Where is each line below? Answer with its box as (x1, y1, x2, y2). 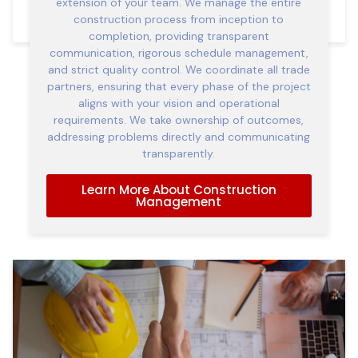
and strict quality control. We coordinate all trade (47, 62, 310, 78)
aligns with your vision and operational (78, 96, 280, 111)
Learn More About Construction (81, 181, 276, 198)
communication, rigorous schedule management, (49, 46, 308, 61)
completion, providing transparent (88, 29, 269, 44)
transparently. (142, 146, 216, 161)
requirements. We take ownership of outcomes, (54, 113, 304, 128)
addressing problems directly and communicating (47, 129, 311, 145)
